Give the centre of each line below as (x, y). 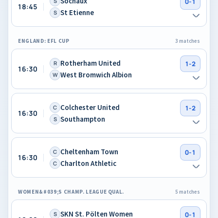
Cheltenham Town (89, 151)
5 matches (188, 192)
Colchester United (90, 107)
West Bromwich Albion (96, 74)
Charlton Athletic (88, 163)
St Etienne (77, 12)
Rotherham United (91, 63)
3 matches (188, 41)
